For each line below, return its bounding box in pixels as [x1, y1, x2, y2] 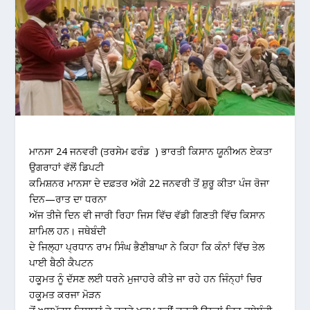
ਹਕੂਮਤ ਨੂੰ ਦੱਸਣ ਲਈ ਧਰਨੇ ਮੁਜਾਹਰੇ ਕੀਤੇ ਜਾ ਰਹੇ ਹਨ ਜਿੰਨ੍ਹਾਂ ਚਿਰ [29, 271, 263, 285]
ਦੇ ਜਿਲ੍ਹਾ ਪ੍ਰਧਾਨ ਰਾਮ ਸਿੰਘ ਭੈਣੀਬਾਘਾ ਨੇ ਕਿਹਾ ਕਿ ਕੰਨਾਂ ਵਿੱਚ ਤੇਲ [29, 239, 265, 253]
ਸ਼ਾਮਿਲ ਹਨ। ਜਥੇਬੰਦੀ [29, 224, 107, 237]
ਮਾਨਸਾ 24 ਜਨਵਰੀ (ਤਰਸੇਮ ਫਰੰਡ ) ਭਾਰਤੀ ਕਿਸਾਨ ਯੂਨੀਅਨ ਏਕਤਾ [29, 144, 273, 158]
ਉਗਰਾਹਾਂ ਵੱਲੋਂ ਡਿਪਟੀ [29, 160, 104, 174]
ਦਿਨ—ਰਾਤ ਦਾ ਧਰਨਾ [29, 192, 107, 206]
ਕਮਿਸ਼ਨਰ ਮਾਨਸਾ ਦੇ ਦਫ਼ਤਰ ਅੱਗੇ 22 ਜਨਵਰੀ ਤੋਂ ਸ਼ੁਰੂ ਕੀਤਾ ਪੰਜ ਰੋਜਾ [29, 176, 270, 190]
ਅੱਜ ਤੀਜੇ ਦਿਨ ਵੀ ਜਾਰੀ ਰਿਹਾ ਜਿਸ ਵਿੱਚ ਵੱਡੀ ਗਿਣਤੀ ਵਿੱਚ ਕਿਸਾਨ [29, 208, 266, 221]
